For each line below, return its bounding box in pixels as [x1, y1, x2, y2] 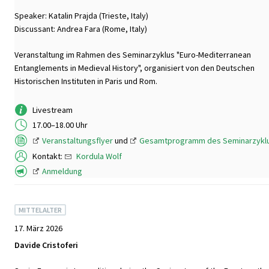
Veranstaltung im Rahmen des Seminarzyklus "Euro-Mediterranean [14, 49, 251, 61]
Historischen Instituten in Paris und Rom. [14, 76, 157, 87]
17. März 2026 [14, 223, 62, 234]
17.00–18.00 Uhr [32, 119, 88, 131]
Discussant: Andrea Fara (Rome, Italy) [14, 23, 147, 35]
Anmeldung [42, 166, 82, 177]
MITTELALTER [19, 205, 62, 215]
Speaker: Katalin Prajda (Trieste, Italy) [14, 10, 148, 22]
